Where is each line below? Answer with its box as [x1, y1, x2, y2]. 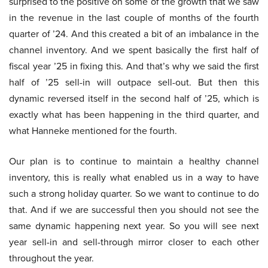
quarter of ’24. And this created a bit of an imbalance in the [9, 27, 259, 41]
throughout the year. [9, 251, 94, 266]
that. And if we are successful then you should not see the [9, 203, 259, 217]
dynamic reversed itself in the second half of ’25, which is [9, 92, 259, 106]
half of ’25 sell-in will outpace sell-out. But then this [9, 75, 259, 90]
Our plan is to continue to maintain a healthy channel [9, 154, 259, 169]
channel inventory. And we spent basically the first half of [9, 43, 259, 57]
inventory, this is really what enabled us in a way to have [9, 170, 259, 185]
